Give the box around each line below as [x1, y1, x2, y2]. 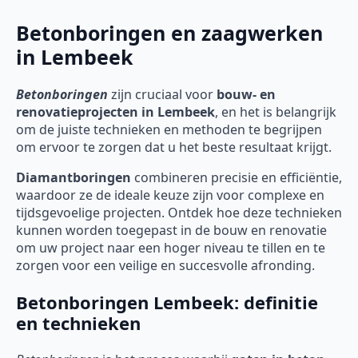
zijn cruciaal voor [108, 86, 217, 104]
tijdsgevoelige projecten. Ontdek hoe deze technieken [16, 204, 342, 222]
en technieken [16, 311, 141, 336]
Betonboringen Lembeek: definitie [16, 290, 318, 315]
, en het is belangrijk [215, 103, 336, 121]
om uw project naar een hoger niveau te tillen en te [16, 239, 325, 257]
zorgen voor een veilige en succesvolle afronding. [16, 257, 315, 275]
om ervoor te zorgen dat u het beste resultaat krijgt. [16, 138, 332, 157]
